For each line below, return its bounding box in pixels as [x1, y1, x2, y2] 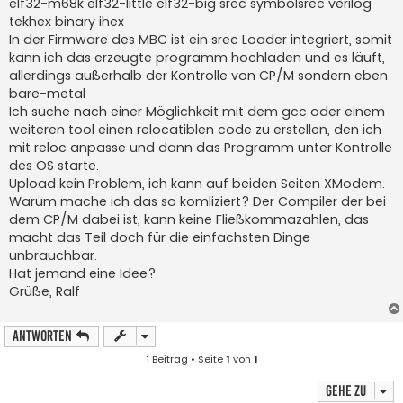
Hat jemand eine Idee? [9, 264, 156, 282]
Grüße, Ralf [9, 282, 80, 300]
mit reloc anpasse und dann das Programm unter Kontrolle [9, 138, 392, 157]
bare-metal [9, 84, 85, 103]
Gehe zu [326, 381, 366, 399]
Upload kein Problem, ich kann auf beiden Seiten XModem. [9, 174, 385, 193]
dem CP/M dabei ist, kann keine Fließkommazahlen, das [9, 210, 369, 228]
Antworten [13, 327, 72, 345]
